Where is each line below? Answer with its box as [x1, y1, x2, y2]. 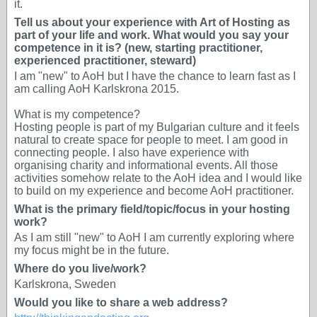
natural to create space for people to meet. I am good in [14, 134, 288, 146]
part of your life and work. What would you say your [14, 29, 289, 41]
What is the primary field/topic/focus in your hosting [14, 203, 290, 215]
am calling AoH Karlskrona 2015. [14, 83, 179, 95]
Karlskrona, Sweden [14, 278, 116, 290]
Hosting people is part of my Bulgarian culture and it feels [14, 121, 299, 133]
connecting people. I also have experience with [14, 146, 249, 158]
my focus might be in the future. [14, 244, 169, 256]
